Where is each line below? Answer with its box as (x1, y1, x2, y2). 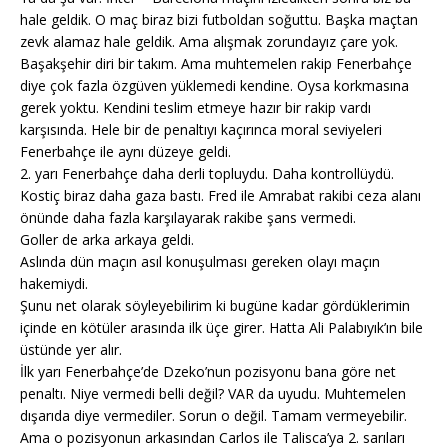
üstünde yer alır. (20, 340, 122, 360)
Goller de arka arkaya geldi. (20, 230, 194, 250)
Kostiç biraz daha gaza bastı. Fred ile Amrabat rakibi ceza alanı (20, 186, 421, 206)
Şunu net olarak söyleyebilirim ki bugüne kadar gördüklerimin (20, 296, 410, 316)
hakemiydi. (20, 274, 88, 294)
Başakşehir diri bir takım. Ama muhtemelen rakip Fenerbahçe (20, 54, 412, 74)
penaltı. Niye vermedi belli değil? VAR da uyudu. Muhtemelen (20, 384, 406, 404)
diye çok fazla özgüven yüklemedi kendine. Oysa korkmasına (20, 76, 409, 96)
